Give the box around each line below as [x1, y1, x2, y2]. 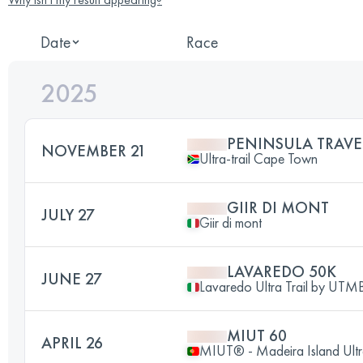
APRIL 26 [41, 332, 103, 353]
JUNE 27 [41, 268, 102, 289]
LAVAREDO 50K [227, 261, 336, 282]
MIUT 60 [227, 325, 287, 346]
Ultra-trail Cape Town [199, 149, 318, 168]
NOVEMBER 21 [41, 140, 146, 161]
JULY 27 [41, 204, 95, 225]
